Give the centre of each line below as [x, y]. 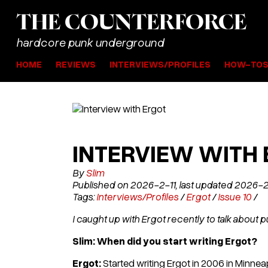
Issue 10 [234, 196]
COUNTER [119, 23]
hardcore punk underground [90, 42]
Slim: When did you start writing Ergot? [165, 240]
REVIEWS [75, 64]
